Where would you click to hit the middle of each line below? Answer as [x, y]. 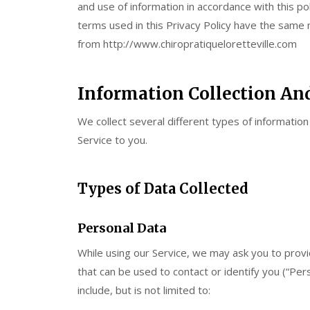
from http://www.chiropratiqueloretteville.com [187, 43]
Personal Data [122, 228]
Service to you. [112, 140]
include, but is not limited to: [144, 290]
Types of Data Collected [163, 188]
